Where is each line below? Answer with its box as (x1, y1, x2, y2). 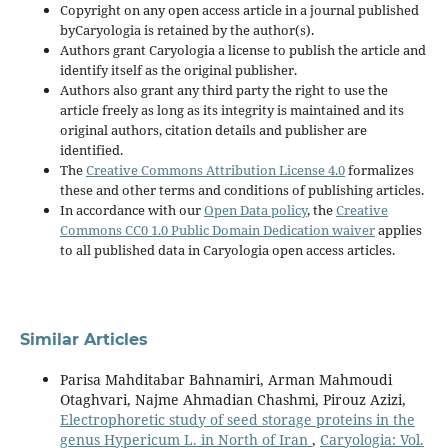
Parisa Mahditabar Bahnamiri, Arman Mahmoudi (59, 370, 392, 390)
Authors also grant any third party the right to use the (59, 81, 388, 100)
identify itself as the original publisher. (59, 61, 297, 80)
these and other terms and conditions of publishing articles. (59, 181, 424, 200)
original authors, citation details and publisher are (59, 121, 367, 140)
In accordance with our (59, 201, 204, 220)
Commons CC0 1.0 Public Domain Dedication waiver (59, 221, 375, 240)
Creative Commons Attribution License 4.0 (85, 161, 345, 180)
